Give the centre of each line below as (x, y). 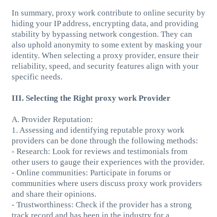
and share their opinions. (54, 194)
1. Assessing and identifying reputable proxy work (98, 130)
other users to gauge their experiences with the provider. (108, 162)
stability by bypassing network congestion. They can (102, 34)
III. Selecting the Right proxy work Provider (91, 98)
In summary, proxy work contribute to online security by (108, 13)
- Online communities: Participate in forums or (91, 172)
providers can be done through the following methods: (105, 140)
